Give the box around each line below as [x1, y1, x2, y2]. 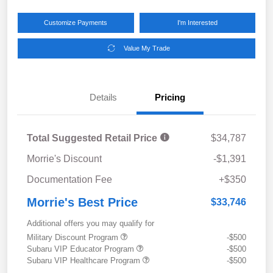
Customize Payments [44, 18, 108, 26]
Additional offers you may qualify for [27, 218, 154, 228]
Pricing [155, 91, 185, 102]
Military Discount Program [27, 232, 121, 242]
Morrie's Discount [27, 153, 102, 164]
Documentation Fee [27, 174, 112, 185]
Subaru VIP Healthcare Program [27, 255, 143, 265]
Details [89, 91, 117, 102]
